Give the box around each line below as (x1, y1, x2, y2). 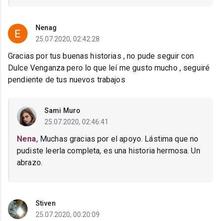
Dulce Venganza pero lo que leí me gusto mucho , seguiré (8, 63, 210, 73)
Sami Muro (44, 107, 80, 114)
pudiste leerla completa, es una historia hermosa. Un (17, 146, 200, 155)
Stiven (36, 199, 56, 207)
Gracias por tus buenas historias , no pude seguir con (8, 51, 194, 61)
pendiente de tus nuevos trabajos (8, 75, 125, 84)
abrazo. (17, 158, 43, 167)
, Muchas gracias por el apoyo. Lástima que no (36, 134, 199, 144)
